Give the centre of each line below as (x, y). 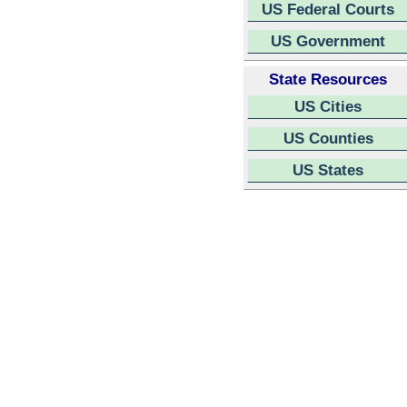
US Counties (328, 138)
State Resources (328, 79)
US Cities (328, 106)
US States (328, 170)
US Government (328, 41)
